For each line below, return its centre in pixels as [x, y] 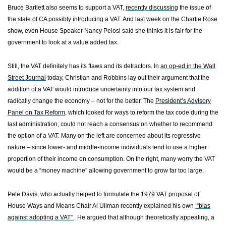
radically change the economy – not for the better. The [81, 101]
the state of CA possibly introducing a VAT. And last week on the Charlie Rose [112, 19]
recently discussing [152, 8]
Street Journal [27, 78]
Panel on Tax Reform [36, 112]
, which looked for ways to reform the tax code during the [142, 112]
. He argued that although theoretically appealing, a [144, 217]
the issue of [194, 8]
